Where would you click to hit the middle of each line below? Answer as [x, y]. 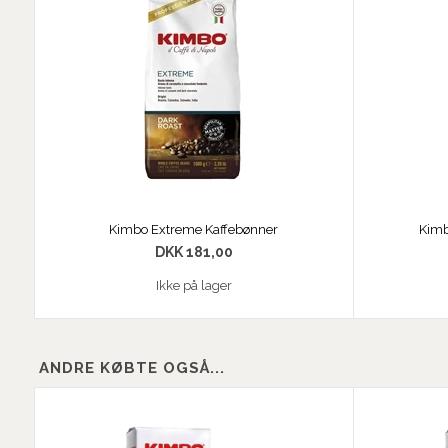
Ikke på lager [193, 286]
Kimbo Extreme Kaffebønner [194, 230]
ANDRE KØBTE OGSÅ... [131, 368]
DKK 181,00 [193, 252]
